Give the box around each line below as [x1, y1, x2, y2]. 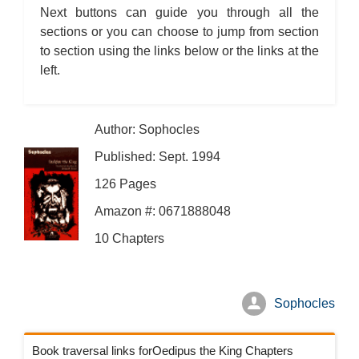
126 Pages [95, 177, 156, 191]
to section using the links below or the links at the [40, 44, 319, 58]
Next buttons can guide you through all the [40, 6, 319, 19]
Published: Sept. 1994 [95, 150, 220, 163]
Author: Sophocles [95, 123, 200, 136]
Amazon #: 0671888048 [95, 204, 231, 218]
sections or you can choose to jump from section [40, 25, 319, 38]
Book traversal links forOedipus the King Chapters [32, 344, 293, 357]
